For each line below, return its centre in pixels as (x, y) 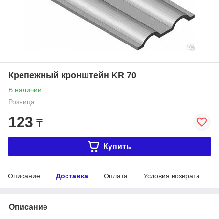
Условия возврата (172, 176)
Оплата (116, 176)
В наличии (25, 90)
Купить (117, 146)
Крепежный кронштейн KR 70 (72, 75)
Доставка (72, 176)
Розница (22, 101)
